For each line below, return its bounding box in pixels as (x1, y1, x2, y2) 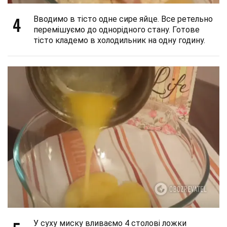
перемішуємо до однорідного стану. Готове (33, 25, 200, 35)
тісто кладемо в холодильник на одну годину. (33, 35, 205, 46)
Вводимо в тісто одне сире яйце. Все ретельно (33, 14, 213, 24)
